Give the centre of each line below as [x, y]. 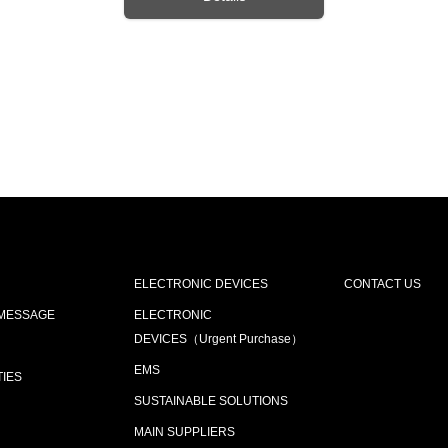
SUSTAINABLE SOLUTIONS [211, 401]
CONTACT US [382, 284]
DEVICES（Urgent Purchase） [218, 339]
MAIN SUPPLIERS [184, 432]
